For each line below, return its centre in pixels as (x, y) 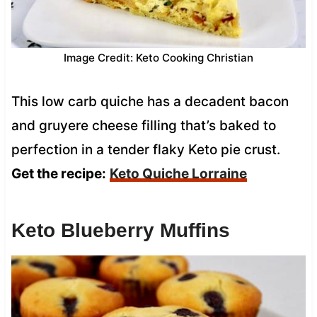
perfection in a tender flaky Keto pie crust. (145, 149)
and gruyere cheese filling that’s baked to (143, 125)
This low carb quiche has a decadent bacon (150, 101)
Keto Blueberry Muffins (120, 230)
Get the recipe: (58, 173)
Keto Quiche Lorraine (178, 173)
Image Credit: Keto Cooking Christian (158, 57)
